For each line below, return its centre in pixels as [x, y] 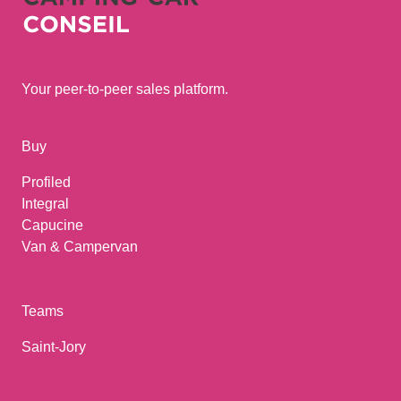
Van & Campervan [80, 247]
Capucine [52, 225]
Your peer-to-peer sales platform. [125, 89]
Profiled [46, 182]
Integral [45, 204]
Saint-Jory [54, 347]
